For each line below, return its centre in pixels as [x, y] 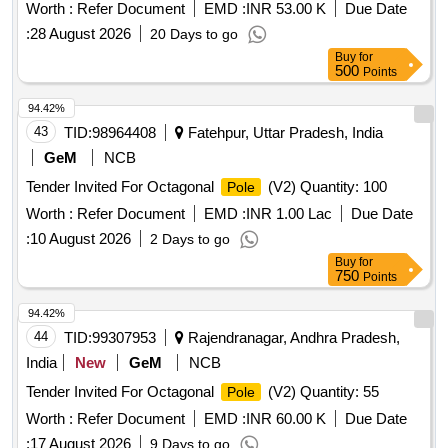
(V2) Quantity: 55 [321, 392]
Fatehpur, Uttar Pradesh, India [283, 133]
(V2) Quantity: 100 [325, 187]
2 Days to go [190, 239]
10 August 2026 [80, 239]
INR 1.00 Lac [289, 214]
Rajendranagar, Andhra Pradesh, [292, 338]
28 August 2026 [80, 34]
